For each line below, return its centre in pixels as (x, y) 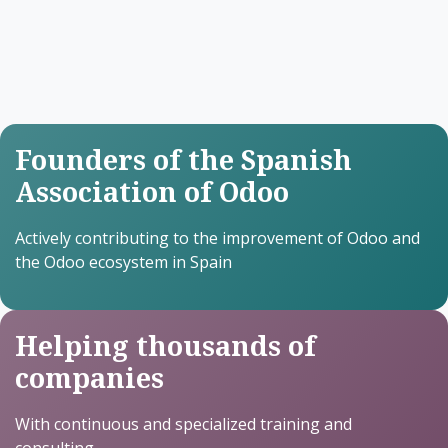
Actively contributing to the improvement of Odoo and (217, 238)
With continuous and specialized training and (183, 424)
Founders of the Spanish (183, 160)
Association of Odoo (152, 192)
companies (89, 378)
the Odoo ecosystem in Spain (123, 262)
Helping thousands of (165, 346)
